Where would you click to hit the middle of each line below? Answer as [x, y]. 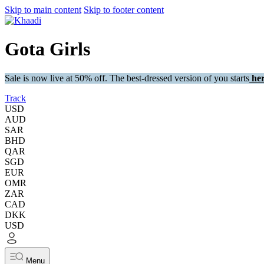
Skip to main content [43, 10]
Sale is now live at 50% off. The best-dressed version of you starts [127, 78]
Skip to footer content [124, 10]
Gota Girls [47, 49]
